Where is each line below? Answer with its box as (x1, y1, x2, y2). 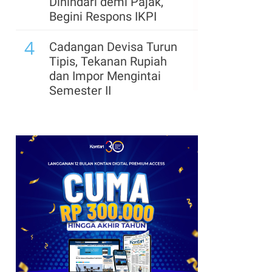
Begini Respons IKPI (49, 9, 157, 24)
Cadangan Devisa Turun (49, 39, 177, 54)
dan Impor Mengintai (49, 69, 161, 83)
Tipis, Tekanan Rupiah (49, 54, 167, 69)
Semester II (49, 83, 111, 98)
